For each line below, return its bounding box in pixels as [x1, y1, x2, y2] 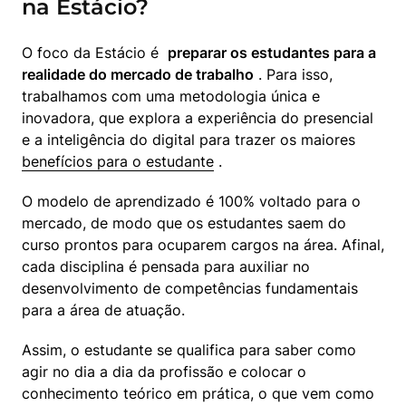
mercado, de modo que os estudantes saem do [22, 214, 346, 233]
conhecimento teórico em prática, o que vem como [22, 384, 374, 403]
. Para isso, [254, 65, 333, 84]
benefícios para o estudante [22, 152, 214, 171]
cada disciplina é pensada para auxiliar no [22, 257, 310, 276]
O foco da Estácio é [22, 43, 168, 63]
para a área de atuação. [22, 301, 185, 320]
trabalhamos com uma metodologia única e [22, 87, 320, 106]
